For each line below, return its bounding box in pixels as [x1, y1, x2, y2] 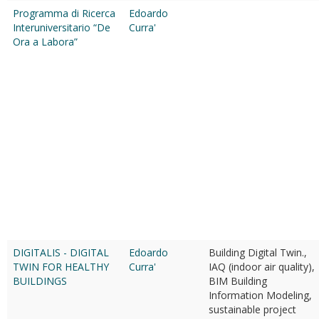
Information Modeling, [209, 288, 312, 302]
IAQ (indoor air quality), [209, 260, 315, 273]
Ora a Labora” [13, 35, 78, 48]
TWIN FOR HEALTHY [13, 260, 109, 273]
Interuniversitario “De [13, 21, 110, 34]
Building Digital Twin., [209, 246, 307, 259]
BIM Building [209, 274, 267, 288]
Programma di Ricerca [13, 6, 115, 20]
